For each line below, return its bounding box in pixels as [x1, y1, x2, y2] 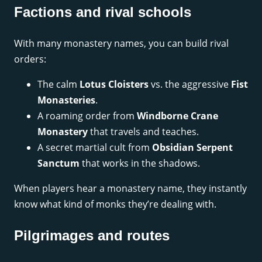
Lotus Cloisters [80, 78, 149, 91]
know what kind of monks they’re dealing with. [14, 198, 216, 211]
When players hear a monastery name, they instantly [14, 182, 247, 195]
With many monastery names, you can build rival [14, 37, 229, 50]
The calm [37, 78, 80, 91]
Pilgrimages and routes [14, 227, 170, 244]
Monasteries [37, 94, 95, 107]
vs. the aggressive [149, 78, 231, 91]
